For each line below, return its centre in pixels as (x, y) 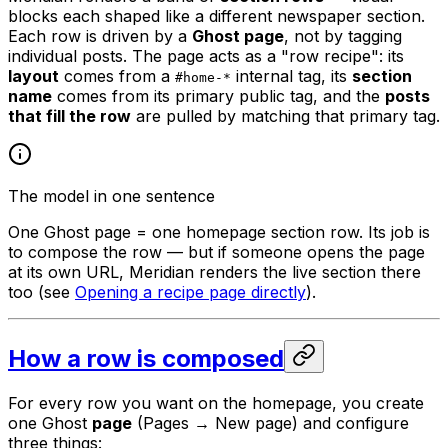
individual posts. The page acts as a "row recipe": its (206, 56)
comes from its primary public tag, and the (218, 96)
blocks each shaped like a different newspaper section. (216, 16)
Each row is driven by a (100, 36)
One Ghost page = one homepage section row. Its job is (219, 232)
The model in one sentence (111, 196)
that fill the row (69, 116)
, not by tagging (343, 36)
